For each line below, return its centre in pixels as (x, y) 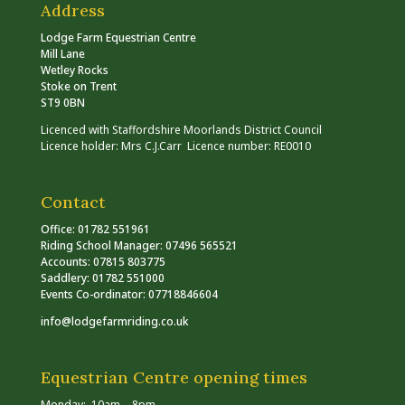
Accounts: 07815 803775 (103, 262)
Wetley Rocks (74, 70)
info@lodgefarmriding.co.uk (114, 322)
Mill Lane (62, 54)
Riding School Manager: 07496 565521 (139, 246)
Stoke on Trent (78, 86)
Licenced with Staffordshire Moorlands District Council (181, 130)
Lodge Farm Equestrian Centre (118, 38)
